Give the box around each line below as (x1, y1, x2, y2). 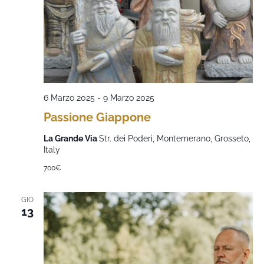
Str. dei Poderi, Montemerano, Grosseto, (98, 134, 250, 143)
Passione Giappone (43, 110, 151, 124)
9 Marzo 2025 (103, 93, 154, 103)
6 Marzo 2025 (43, 93, 95, 103)
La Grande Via (43, 134, 99, 143)
